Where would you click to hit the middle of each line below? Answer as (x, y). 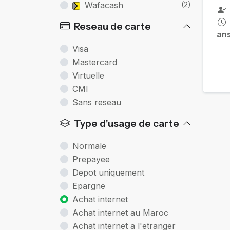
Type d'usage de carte (127, 123)
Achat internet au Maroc (120, 212)
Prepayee (91, 159)
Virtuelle (88, 75)
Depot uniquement (108, 172)
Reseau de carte (112, 26)
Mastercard (95, 62)
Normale (89, 146)
